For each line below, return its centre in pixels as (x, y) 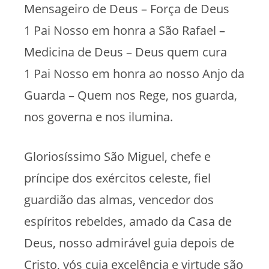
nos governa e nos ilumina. (98, 116)
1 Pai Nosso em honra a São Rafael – (125, 30)
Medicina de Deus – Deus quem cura (125, 52)
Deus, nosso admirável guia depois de (129, 243)
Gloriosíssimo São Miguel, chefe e (117, 156)
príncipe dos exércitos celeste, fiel (117, 178)
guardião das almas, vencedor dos (119, 199)
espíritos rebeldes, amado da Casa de (128, 221)
